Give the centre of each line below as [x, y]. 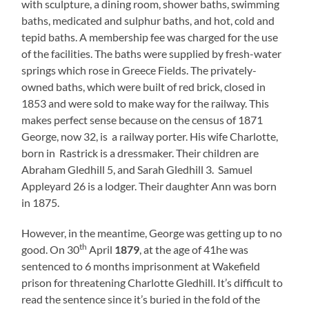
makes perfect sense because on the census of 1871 [142, 120]
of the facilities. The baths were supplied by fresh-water [152, 54]
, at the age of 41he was [194, 250]
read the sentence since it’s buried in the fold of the [141, 299]
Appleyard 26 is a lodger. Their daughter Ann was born [149, 186]
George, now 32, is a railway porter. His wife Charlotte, [150, 137]
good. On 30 [51, 250]
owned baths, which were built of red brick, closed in [144, 87]
